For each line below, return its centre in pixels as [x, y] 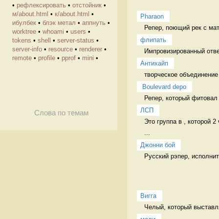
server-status [76, 40]
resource [61, 49]
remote [22, 58]
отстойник [87, 5]
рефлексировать [41, 5]
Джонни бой [158, 145]
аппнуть [94, 23]
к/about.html [72, 14]
